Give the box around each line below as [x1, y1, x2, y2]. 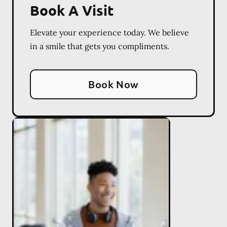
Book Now [88, 77, 139, 91]
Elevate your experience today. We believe [30, 27, 189, 37]
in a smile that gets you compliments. [30, 41, 169, 51]
